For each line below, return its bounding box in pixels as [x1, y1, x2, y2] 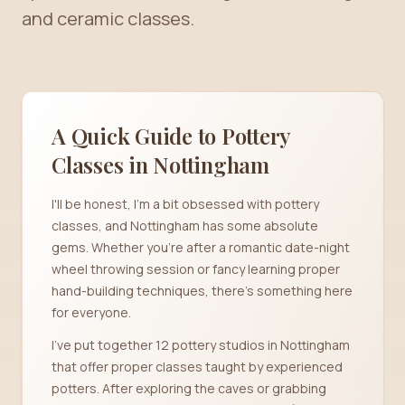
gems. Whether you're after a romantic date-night [52, 239, 350, 256]
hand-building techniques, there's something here [52, 282, 353, 299]
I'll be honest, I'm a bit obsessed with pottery [52, 195, 319, 212]
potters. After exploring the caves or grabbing [52, 380, 326, 397]
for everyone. [52, 304, 131, 321]
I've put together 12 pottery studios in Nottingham [52, 336, 350, 353]
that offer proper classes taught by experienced [52, 358, 343, 375]
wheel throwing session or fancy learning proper [52, 260, 340, 278]
